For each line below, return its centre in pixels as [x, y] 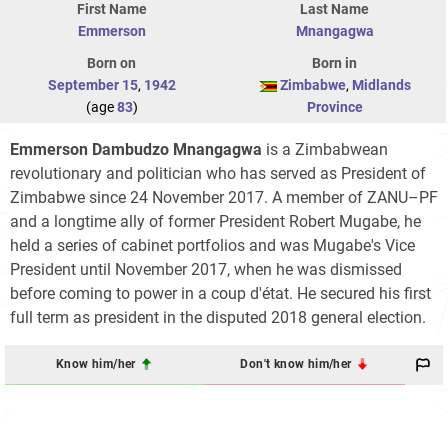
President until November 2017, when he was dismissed [206, 269]
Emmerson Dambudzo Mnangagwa [136, 149]
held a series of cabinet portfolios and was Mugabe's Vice [212, 245]
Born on [111, 62]
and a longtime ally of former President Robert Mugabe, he [215, 221]
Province [334, 106]
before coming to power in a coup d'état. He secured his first [220, 293]
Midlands [381, 84]
